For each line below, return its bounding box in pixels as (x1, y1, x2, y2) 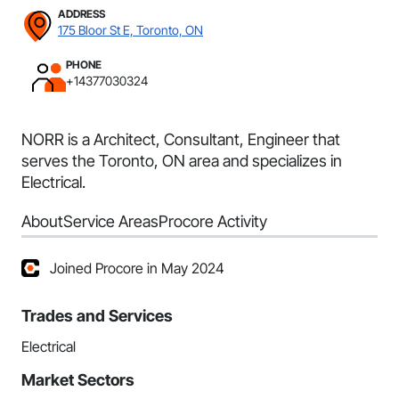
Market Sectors (21, 370, 134, 389)
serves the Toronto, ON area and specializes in (21, 151, 342, 170)
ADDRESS (58, 7, 105, 20)
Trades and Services (21, 306, 173, 325)
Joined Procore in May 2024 (50, 259, 224, 277)
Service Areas (63, 212, 159, 231)
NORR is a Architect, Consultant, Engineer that (21, 130, 340, 149)
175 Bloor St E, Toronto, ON (58, 22, 203, 37)
